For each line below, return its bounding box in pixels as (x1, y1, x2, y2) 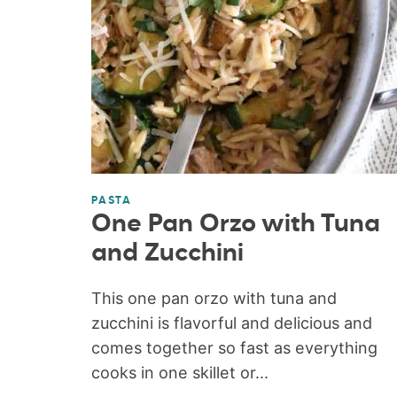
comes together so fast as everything (90, 338, 378, 357)
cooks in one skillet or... (90, 362, 269, 382)
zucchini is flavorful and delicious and (90, 313, 372, 332)
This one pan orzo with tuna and (90, 288, 337, 307)
